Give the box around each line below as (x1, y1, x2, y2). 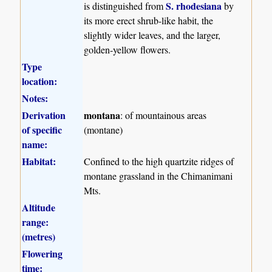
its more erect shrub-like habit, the (84, 13, 214, 27)
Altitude (22, 200, 56, 214)
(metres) (22, 229, 56, 243)
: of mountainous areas (120, 108, 207, 121)
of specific (22, 122, 63, 137)
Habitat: (22, 154, 56, 168)
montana (84, 107, 121, 122)
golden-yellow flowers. (84, 42, 171, 56)
